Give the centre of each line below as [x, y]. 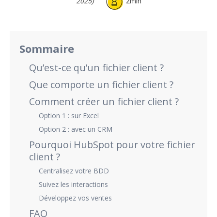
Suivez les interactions [73, 184]
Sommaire [47, 48]
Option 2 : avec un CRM [76, 129]
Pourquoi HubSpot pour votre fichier [112, 144]
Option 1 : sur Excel [69, 115]
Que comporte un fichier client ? [101, 84]
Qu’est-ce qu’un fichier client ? [96, 67]
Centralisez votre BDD [74, 170]
